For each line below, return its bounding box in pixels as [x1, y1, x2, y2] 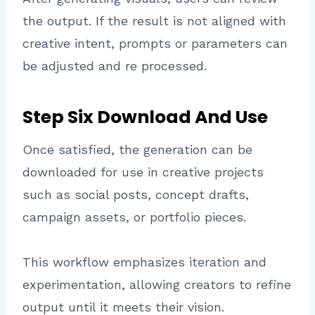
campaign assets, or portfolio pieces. [22, 210, 246, 225]
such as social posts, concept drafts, [22, 187, 249, 202]
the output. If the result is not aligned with [22, 13, 286, 29]
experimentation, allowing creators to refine [22, 277, 291, 292]
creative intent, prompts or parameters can [22, 36, 288, 51]
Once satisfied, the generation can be [22, 142, 252, 157]
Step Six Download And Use [22, 104, 268, 129]
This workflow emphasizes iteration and [22, 255, 266, 270]
